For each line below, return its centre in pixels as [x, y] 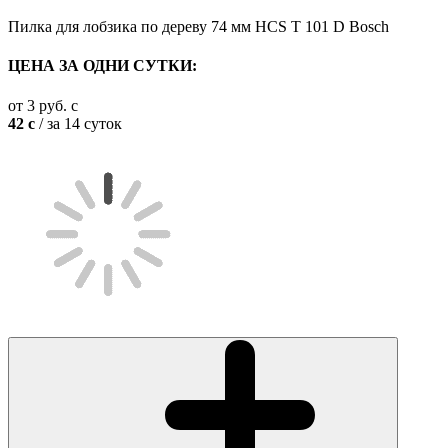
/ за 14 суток [78, 123]
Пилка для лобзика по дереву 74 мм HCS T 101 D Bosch [198, 26]
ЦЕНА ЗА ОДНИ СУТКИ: [102, 66]
